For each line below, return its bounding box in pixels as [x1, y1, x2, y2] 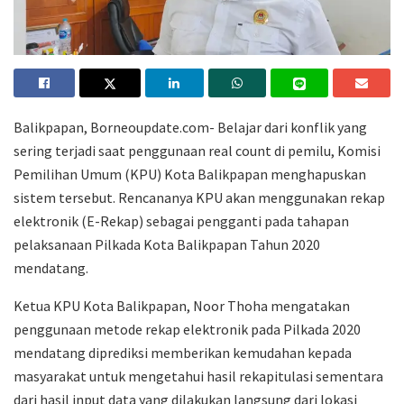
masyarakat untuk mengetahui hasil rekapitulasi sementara [14, 367, 383, 386]
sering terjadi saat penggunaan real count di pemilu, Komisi [14, 142, 381, 161]
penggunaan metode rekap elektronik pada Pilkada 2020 [14, 320, 361, 339]
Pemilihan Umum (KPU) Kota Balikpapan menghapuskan [14, 165, 366, 184]
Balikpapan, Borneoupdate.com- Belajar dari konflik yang [14, 118, 367, 137]
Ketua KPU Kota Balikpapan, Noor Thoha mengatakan [14, 297, 350, 316]
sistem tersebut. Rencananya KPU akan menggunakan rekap [14, 188, 385, 207]
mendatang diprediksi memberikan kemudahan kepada [14, 344, 352, 363]
